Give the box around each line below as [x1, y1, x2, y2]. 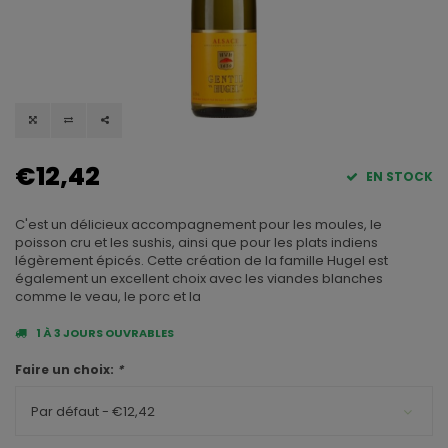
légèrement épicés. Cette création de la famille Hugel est [15, 251, 388, 271]
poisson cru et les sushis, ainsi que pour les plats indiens [15, 233, 378, 253]
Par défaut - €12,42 [31, 402, 155, 422]
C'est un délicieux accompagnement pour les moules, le [15, 215, 382, 235]
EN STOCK [363, 168, 433, 186]
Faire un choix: [15, 361, 117, 379]
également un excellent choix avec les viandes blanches [15, 269, 383, 289]
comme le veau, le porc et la [15, 287, 201, 307]
